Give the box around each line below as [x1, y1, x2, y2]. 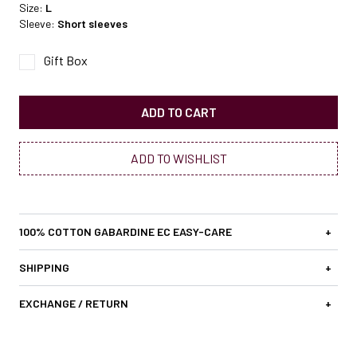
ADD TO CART [140, 104, 217, 120]
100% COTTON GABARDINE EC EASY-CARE [19, 224, 232, 238]
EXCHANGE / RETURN [19, 296, 128, 310]
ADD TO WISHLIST [130, 150, 227, 166]
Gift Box [44, 52, 88, 68]
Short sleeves [57, 16, 127, 30]
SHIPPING [19, 260, 69, 274]
